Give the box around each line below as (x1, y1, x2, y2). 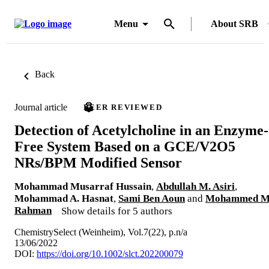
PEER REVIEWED (83, 103, 163, 112)
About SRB (211, 19, 258, 29)
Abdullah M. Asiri (156, 180, 235, 192)
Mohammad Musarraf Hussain (14, 180, 151, 192)
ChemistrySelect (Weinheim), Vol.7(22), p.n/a (14, 226, 187, 237)
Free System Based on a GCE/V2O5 (14, 138, 235, 154)
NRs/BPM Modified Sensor (14, 154, 182, 171)
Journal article (14, 101, 67, 112)
